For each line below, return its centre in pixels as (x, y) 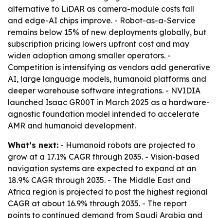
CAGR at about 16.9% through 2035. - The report (97, 203)
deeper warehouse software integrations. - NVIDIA (104, 91)
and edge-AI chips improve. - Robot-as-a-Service (102, 20)
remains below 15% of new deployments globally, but (107, 32)
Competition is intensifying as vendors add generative (109, 67)
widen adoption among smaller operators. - (89, 55)
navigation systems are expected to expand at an (102, 168)
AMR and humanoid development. (72, 126)
